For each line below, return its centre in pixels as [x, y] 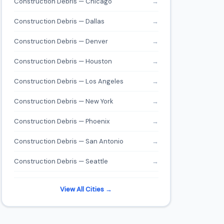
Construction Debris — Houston [63, 61]
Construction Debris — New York [63, 101]
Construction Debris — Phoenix [61, 121]
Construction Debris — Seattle [61, 161]
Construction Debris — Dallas [59, 21]
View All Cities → [86, 189]
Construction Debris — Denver [61, 41]
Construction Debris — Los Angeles [68, 81]
